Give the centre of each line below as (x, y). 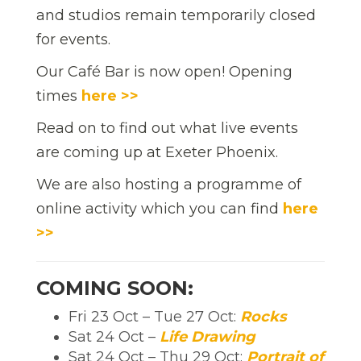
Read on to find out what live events (167, 128)
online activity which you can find (160, 208)
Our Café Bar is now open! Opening (164, 71)
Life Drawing (207, 336)
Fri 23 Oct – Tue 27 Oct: (154, 316)
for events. (73, 39)
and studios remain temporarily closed (176, 15)
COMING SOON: (115, 288)
